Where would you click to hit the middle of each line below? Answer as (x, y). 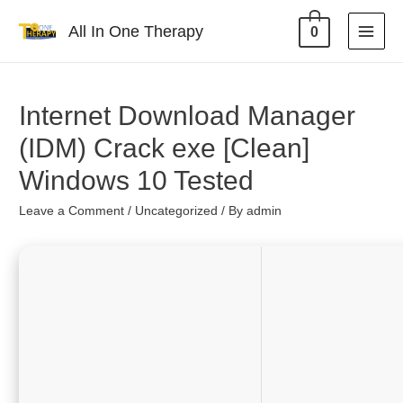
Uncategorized (177, 211)
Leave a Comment (72, 211)
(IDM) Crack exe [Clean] (165, 148)
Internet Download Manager (188, 116)
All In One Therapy (135, 31)
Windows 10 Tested (137, 181)
